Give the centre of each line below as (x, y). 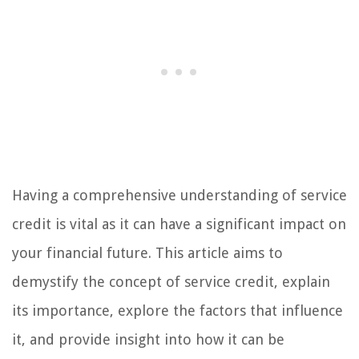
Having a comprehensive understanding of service (179, 195)
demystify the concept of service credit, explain (171, 281)
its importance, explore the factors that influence (177, 310)
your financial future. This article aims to (147, 252)
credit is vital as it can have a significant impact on (179, 224)
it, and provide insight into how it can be (148, 339)
